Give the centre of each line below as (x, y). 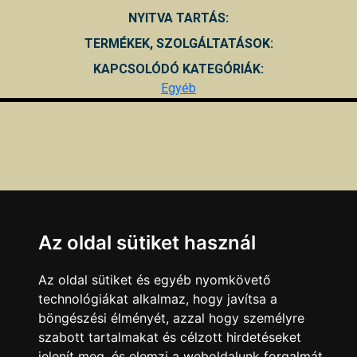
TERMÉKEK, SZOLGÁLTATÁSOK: (178, 43)
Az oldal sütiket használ (147, 243)
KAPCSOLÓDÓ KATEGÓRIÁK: (178, 69)
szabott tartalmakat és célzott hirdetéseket (170, 337)
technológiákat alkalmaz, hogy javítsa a (158, 299)
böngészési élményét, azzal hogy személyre (171, 318)
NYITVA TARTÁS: (178, 18)
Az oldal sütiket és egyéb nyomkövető (155, 280)
